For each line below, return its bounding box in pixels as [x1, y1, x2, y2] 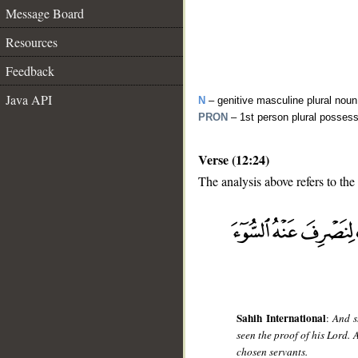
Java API [6, 91, 52, 108]
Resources [6, 34, 58, 50]
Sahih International [237, 310, 326, 327]
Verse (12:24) [198, 150, 269, 169]
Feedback [6, 62, 54, 79]
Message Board [6, 5, 84, 22]
